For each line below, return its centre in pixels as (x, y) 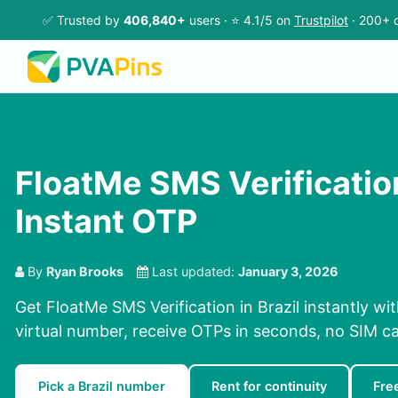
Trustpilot (321, 20)
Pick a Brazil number (102, 386)
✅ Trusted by (83, 20)
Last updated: (193, 272)
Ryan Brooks (85, 272)
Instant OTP (106, 222)
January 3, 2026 (288, 272)
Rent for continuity (269, 386)
